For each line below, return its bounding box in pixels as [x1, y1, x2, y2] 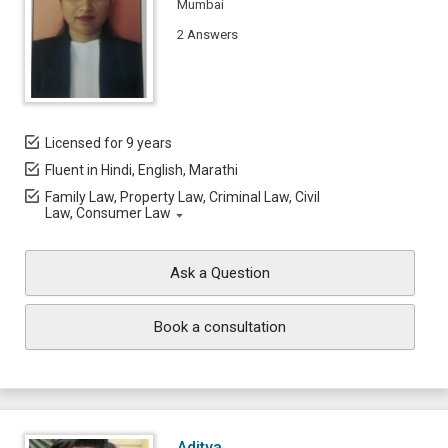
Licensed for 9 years [45, 135, 172, 151]
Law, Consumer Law [45, 205, 171, 221]
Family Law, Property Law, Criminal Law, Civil [45, 189, 320, 205]
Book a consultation [154, 318, 286, 336]
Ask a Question [170, 264, 270, 282]
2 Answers [177, 27, 238, 42]
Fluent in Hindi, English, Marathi [45, 162, 238, 178]
